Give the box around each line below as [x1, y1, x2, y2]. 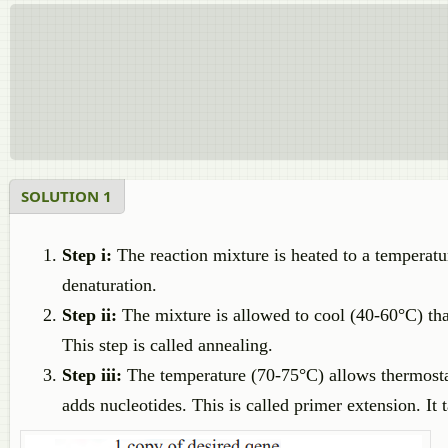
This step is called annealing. [62, 335, 273, 355]
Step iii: [62, 365, 122, 385]
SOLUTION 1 [21, 186, 112, 206]
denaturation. [62, 275, 157, 295]
